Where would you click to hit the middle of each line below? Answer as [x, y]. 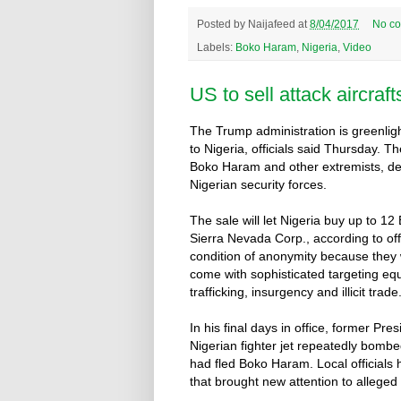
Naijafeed [272, 24]
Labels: [216, 47]
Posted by [222, 24]
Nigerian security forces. [258, 185]
